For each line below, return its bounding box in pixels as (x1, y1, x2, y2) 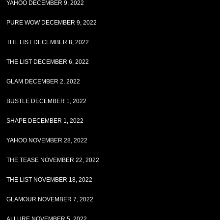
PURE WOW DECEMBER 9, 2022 (6, 19, 97, 26)
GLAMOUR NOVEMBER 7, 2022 (6, 196, 94, 203)
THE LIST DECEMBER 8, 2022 (6, 39, 89, 46)
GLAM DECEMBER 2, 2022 (6, 78, 81, 85)
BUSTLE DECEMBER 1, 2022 (6, 98, 87, 105)
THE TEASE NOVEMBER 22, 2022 (6, 157, 100, 164)
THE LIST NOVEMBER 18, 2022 (6, 176, 93, 183)
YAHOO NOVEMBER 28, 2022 (6, 137, 88, 144)
